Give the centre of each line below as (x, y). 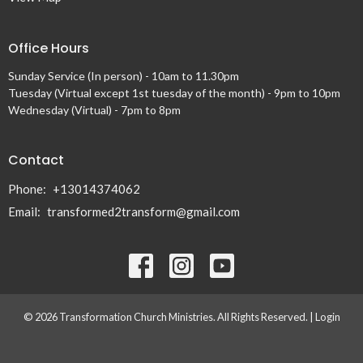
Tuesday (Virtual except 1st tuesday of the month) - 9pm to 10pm (174, 93)
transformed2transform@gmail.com (143, 211)
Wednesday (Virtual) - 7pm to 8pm (94, 110)
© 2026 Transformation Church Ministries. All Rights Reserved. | (169, 316)
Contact (36, 160)
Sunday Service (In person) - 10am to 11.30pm (124, 76)
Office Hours (49, 48)
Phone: (28, 188)
